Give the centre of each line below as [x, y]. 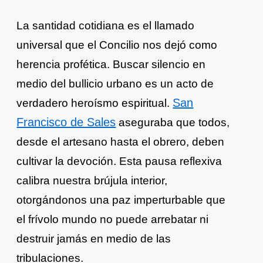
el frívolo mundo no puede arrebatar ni [113, 220]
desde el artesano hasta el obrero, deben [121, 142]
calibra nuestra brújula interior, [92, 181]
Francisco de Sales [66, 122]
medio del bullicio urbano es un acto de [115, 84]
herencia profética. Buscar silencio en [111, 65]
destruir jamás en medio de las [94, 239]
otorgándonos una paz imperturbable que [121, 200]
